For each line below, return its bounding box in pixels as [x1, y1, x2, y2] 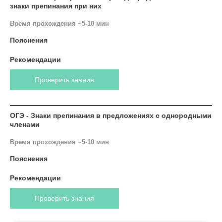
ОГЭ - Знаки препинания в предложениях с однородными [10, 111, 212, 119]
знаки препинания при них [10, 2, 102, 10]
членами [10, 120, 40, 128]
